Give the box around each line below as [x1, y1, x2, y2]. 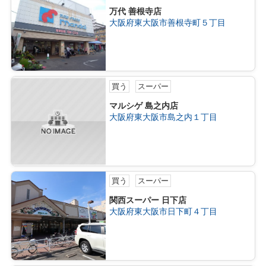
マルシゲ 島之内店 [109, 101, 179, 111]
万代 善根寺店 [109, 6, 162, 16]
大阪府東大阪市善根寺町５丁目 [109, 17, 226, 27]
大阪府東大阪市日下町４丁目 [109, 207, 218, 217]
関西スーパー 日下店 [109, 195, 187, 205]
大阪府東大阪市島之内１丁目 [109, 112, 218, 122]
